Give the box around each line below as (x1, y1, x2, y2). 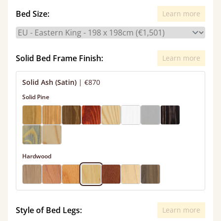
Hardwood (22, 152, 51, 160)
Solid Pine (22, 93, 49, 101)
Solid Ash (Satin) (22, 77, 76, 87)
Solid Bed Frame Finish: (16, 53, 103, 64)
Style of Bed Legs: (16, 205, 82, 216)
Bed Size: (16, 8, 49, 19)
